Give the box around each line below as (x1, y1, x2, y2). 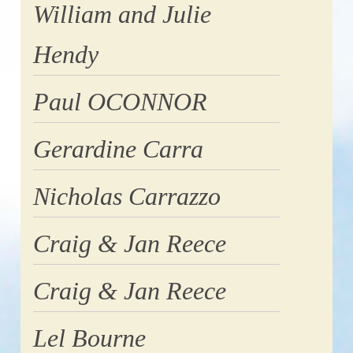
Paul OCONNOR (32, 87, 207, 116)
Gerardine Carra (32, 134, 203, 163)
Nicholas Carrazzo (32, 181, 221, 210)
